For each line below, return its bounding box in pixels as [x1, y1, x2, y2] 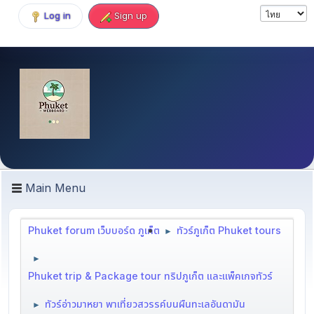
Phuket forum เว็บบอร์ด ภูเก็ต [28, 224, 160, 236]
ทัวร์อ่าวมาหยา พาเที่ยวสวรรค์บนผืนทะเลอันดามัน [45, 297, 245, 310]
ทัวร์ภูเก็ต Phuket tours [177, 224, 281, 236]
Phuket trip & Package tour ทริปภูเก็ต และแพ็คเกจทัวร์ [28, 269, 273, 282]
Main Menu [25, 181, 86, 195]
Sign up [114, 10, 147, 22]
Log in [44, 10, 71, 22]
